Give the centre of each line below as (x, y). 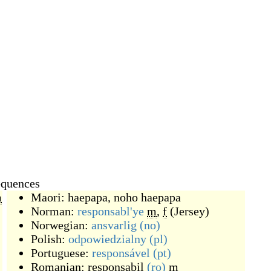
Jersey (190, 211)
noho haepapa (147, 197)
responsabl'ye (111, 211)
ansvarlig (114, 225)
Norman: (54, 211)
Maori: (49, 197)
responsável (121, 253)
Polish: (50, 239)
